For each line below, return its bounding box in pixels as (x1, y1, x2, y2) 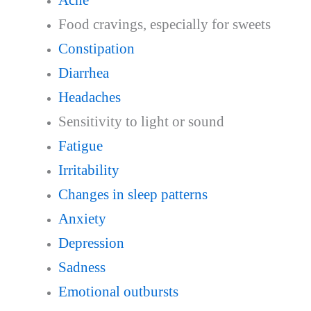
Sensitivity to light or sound (58, 112, 224, 130)
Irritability (58, 161, 119, 178)
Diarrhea (58, 64, 109, 81)
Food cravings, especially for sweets (58, 15, 271, 33)
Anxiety (58, 210, 106, 227)
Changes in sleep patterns (58, 185, 208, 203)
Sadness (58, 258, 106, 276)
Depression (58, 234, 124, 251)
